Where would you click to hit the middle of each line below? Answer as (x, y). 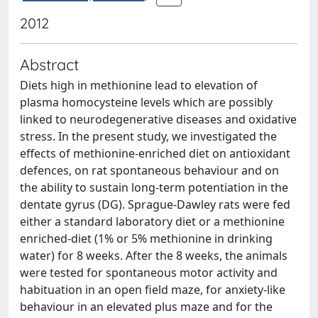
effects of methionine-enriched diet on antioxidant (155, 153)
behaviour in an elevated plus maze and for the (146, 307)
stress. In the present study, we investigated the (148, 136)
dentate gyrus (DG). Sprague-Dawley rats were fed (155, 204)
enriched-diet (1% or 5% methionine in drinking (146, 238)
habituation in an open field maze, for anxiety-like (153, 290)
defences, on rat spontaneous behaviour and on (149, 170)
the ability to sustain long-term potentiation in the (154, 187)
